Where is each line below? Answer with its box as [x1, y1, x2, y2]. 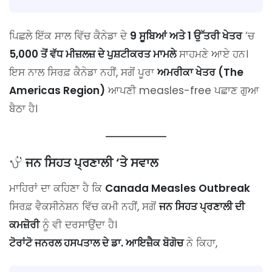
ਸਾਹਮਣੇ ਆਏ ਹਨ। [176, 47, 248, 62]
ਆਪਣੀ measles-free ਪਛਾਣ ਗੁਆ [105, 83, 259, 98]
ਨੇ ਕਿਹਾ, [183, 236, 217, 251]
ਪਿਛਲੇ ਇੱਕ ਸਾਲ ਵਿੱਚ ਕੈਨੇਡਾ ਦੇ [9, 29, 130, 44]
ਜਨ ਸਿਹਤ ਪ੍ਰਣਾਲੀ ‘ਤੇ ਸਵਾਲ [25, 154, 158, 172]
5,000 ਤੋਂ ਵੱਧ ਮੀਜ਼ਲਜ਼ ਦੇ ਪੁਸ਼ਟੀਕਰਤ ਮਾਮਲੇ [9, 47, 176, 62]
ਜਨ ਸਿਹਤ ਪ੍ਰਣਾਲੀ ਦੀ [159, 199, 245, 214]
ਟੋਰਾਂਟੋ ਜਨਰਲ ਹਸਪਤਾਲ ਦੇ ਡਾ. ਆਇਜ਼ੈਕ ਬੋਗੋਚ [9, 236, 183, 251]
